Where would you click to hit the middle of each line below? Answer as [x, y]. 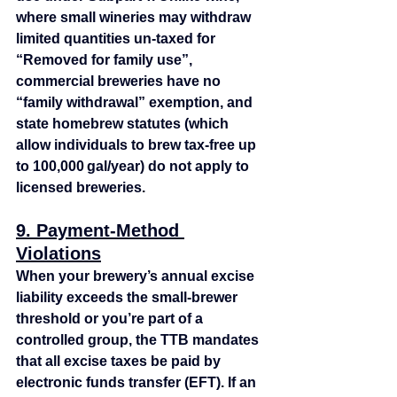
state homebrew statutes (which [124, 124]
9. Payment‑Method [100, 230]
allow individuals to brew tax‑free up [138, 145]
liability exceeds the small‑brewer [128, 297]
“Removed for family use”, [106, 60]
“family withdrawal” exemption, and [136, 102]
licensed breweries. [81, 187]
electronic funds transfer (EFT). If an [138, 382]
